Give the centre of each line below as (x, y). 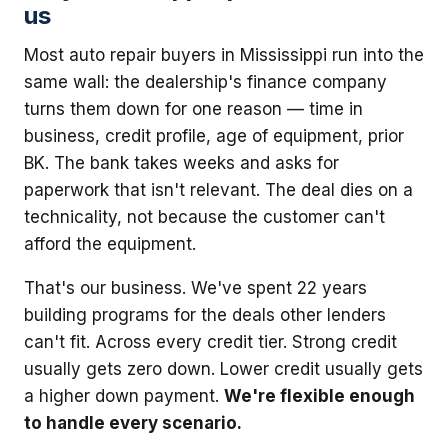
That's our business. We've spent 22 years (195, 287)
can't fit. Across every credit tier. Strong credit (210, 341)
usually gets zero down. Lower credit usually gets (223, 368)
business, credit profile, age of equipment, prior (214, 135)
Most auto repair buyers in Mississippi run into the (224, 54)
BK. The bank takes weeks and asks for (181, 162)
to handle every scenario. (133, 422)
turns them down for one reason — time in (193, 108)
